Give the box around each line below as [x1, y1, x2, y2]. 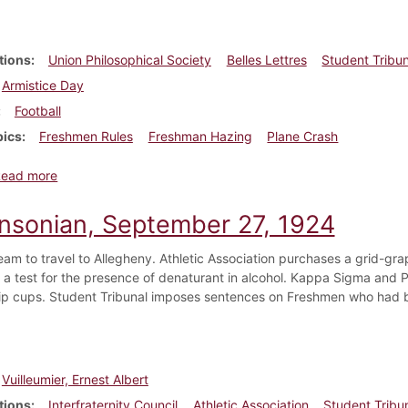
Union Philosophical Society [47, 51, 211, 67]
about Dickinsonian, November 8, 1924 [56, 166, 290, 182]
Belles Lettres [226, 51, 307, 67]
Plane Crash [267, 127, 339, 144]
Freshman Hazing [148, 127, 252, 144]
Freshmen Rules [38, 127, 133, 144]
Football [14, 102, 61, 118]
